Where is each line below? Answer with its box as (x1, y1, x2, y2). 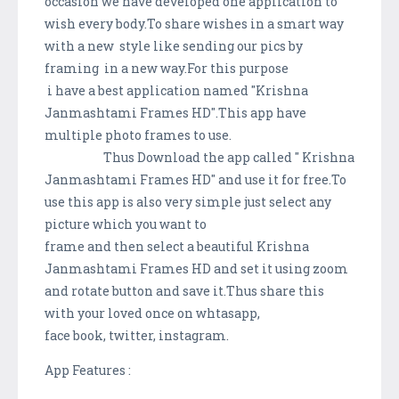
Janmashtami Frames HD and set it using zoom (45, 259, 348, 277)
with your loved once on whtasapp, (45, 304, 260, 322)
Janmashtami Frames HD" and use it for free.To (45, 170, 346, 188)
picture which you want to (45, 215, 209, 232)
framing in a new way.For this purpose (45, 59, 289, 77)
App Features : (45, 361, 131, 379)
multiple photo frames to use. (45, 126, 232, 143)
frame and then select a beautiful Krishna (45, 237, 309, 255)
